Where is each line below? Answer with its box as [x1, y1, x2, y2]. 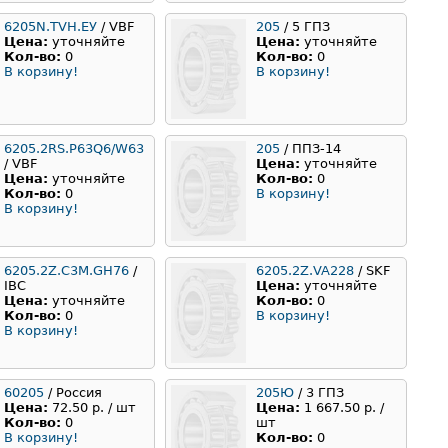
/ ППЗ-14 [280, 141, 341, 157]
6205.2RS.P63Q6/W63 [4, 141, 144, 157]
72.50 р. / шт [52, 400, 136, 416]
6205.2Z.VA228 [256, 263, 354, 279]
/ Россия [44, 385, 102, 401]
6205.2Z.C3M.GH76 [4, 263, 129, 279]
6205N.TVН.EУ [4, 19, 97, 35]
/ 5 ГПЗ [280, 19, 330, 35]
